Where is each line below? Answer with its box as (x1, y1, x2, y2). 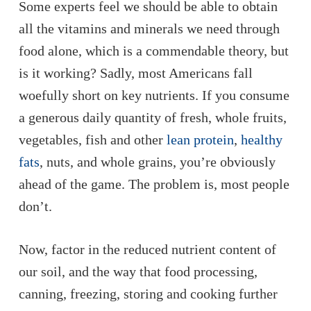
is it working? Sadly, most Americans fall (18, 65, 253, 81)
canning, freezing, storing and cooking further (18, 286, 278, 301)
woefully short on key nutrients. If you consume (18, 87, 289, 103)
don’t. (18, 199, 52, 214)
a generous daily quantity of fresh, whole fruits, (18, 110, 287, 125)
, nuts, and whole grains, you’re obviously (39, 154, 276, 169)
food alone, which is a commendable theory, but (18, 43, 289, 58)
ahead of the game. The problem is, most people (18, 176, 289, 192)
